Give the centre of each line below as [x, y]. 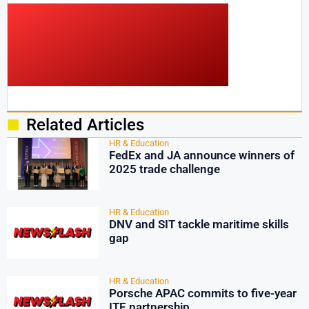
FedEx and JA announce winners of [201, 155]
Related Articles [85, 125]
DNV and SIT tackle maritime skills [199, 224]
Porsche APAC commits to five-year [202, 293]
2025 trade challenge [164, 169]
